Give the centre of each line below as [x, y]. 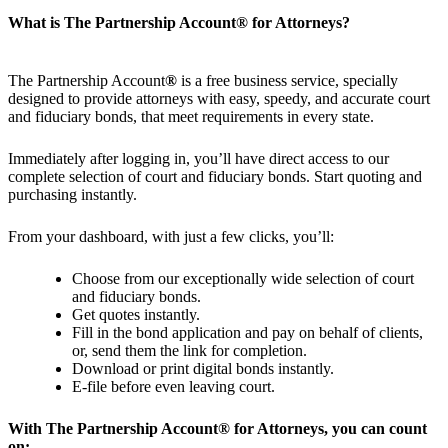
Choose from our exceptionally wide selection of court [243, 279]
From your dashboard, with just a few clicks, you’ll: [171, 237]
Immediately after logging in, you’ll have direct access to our [198, 159]
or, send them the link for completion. [189, 351]
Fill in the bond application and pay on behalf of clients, [247, 333]
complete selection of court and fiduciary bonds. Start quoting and [215, 177]
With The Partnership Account [113, 429]
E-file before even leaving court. [173, 387]
